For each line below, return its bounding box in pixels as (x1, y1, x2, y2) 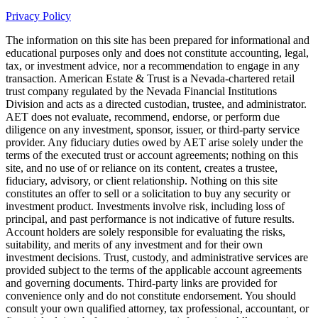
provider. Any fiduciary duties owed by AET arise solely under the (6, 136, 303, 149)
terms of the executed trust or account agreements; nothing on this (6, 149, 298, 162)
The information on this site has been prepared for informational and (6, 34, 309, 47)
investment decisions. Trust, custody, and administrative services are (6, 251, 308, 264)
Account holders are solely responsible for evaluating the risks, (6, 226, 285, 238)
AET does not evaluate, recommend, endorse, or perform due (6, 111, 280, 124)
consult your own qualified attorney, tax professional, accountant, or (6, 302, 309, 315)
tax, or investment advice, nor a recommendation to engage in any (6, 60, 300, 72)
